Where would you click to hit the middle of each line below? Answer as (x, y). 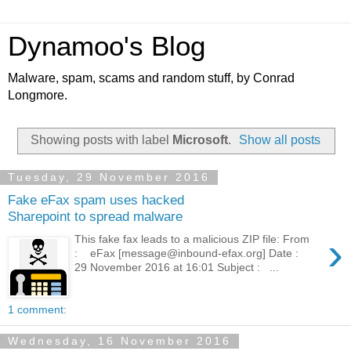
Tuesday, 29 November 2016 (109, 177)
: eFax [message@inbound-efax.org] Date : (192, 253)
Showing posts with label (101, 139)
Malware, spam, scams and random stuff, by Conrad (151, 78)
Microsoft (200, 139)
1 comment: (37, 309)
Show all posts (280, 139)
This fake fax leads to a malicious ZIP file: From (192, 239)
